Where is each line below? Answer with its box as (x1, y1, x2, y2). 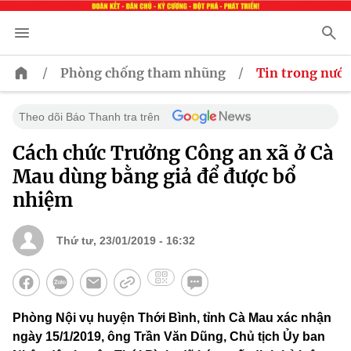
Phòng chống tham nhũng (60, 65, 226, 81)
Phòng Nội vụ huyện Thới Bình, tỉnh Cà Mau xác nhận (13, 311, 331, 325)
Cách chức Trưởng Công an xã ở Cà (13, 141, 334, 166)
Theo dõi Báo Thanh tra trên (19, 110, 160, 124)
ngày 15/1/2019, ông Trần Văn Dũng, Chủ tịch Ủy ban (13, 330, 325, 344)
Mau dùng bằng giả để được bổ (13, 165, 296, 190)
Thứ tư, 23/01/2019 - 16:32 (56, 234, 195, 248)
